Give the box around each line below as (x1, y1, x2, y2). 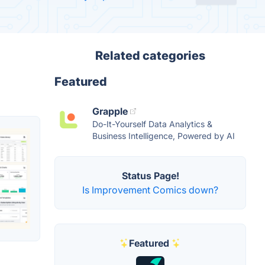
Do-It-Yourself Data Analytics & (92, 119, 212, 129)
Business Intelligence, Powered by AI (92, 131, 235, 141)
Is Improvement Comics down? (82, 184, 218, 196)
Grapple (92, 105, 128, 117)
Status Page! (121, 170, 179, 182)
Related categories (95, 49, 205, 63)
